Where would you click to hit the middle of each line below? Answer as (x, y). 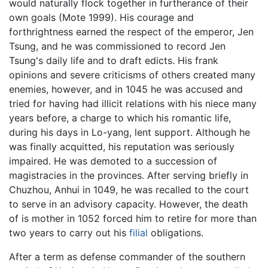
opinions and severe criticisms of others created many (132, 74)
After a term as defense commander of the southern (127, 256)
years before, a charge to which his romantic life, (120, 118)
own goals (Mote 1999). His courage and (101, 17)
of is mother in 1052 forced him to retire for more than (133, 218)
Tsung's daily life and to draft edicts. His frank (114, 60)
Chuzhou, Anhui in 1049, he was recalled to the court (129, 189)
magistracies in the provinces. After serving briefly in (129, 175)
